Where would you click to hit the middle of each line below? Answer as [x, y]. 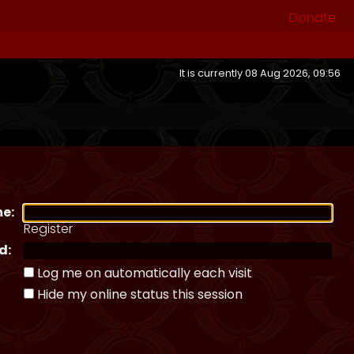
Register [48, 229]
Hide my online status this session [140, 294]
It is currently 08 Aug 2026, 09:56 [262, 73]
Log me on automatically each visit [145, 273]
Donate [313, 17]
